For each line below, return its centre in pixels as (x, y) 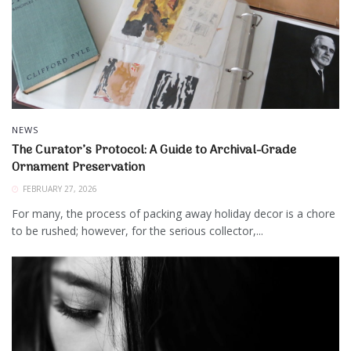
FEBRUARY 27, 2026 (59, 188)
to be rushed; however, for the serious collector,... (138, 230)
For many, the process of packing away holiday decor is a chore (174, 213)
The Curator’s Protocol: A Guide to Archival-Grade (154, 150)
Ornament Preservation (78, 167)
